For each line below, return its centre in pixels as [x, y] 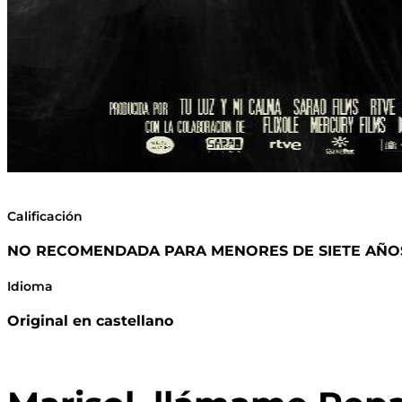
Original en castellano [90, 321]
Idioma [30, 286]
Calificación [45, 216]
